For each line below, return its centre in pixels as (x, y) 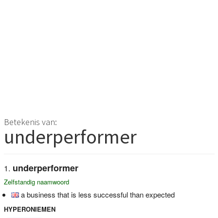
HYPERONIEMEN (29, 209)
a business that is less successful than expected (98, 194)
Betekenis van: (30, 122)
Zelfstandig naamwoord (36, 182)
